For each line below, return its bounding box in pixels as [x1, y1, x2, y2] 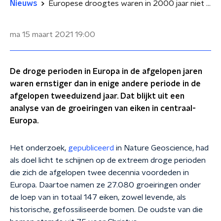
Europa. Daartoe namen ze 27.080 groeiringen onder [10, 181, 201, 189]
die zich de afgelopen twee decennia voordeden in [10, 169, 189, 177]
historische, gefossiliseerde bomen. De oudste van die [10, 206, 203, 214]
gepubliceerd [68, 144, 114, 152]
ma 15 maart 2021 [10, 31, 73, 38]
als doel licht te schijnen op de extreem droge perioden [10, 156, 206, 164]
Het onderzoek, [10, 144, 68, 152]
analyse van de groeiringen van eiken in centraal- [10, 105, 196, 112]
